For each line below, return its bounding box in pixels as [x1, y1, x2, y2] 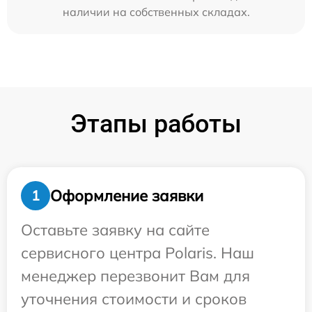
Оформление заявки [50, 185, 203, 205]
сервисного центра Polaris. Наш [21, 243, 254, 263]
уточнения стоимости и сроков [21, 289, 247, 309]
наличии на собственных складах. [62, 5, 250, 19]
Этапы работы [70, 109, 242, 139]
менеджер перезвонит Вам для [21, 266, 250, 286]
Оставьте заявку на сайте [21, 220, 210, 240]
